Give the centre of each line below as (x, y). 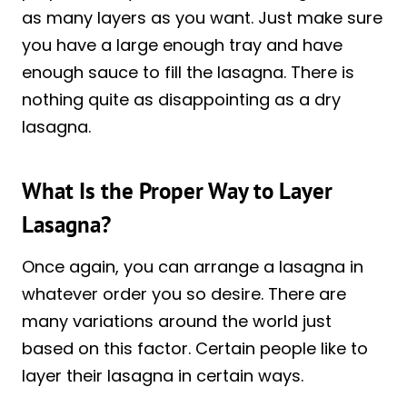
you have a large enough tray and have (182, 45)
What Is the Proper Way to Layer (177, 191)
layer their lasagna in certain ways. (163, 375)
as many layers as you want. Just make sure (202, 17)
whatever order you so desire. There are (184, 293)
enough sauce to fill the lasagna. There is (188, 72)
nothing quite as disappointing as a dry (181, 99)
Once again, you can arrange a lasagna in (193, 266)
